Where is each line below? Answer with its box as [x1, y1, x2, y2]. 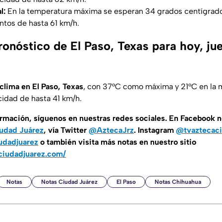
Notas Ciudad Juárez [41, 178, 98, 186]
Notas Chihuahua [155, 178, 201, 186]
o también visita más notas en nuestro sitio [38, 137, 196, 147]
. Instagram [134, 125, 176, 135]
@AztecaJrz [89, 125, 134, 135]
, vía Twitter [44, 125, 89, 135]
